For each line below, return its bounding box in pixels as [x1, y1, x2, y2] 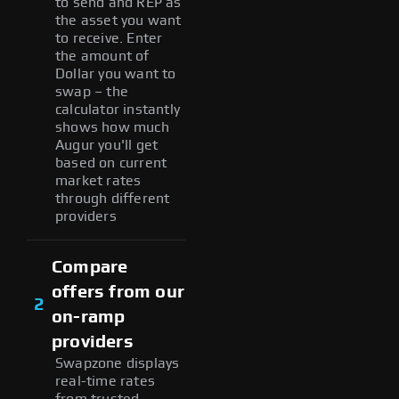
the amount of [55, 48, 150, 63]
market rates [55, 173, 142, 188]
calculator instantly [55, 102, 180, 117]
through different [55, 191, 170, 206]
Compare [52, 257, 128, 276]
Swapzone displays [55, 355, 180, 370]
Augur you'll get [55, 137, 159, 152]
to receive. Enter [55, 30, 163, 45]
